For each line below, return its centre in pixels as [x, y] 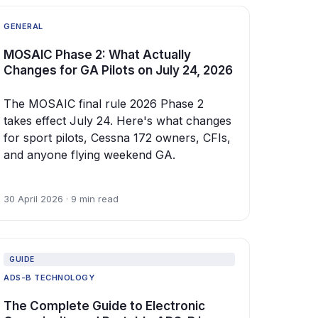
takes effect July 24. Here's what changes [117, 121]
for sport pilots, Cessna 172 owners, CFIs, [117, 138]
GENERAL [23, 27]
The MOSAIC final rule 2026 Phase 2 [104, 104]
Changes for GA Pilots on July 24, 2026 [118, 71]
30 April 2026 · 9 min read [61, 199]
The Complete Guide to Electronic [104, 306]
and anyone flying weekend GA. [89, 155]
